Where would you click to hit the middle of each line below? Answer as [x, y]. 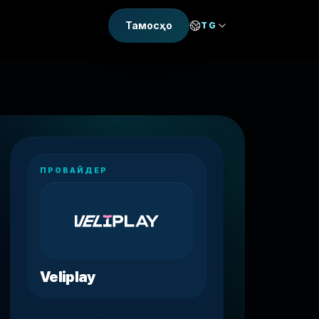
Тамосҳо [149, 25]
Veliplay [68, 277]
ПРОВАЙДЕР [74, 170]
